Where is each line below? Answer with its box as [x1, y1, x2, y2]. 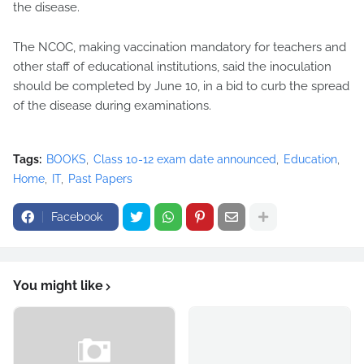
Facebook [51, 210, 102, 223]
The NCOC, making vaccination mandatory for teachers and [13, 40, 346, 54]
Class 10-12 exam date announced [93, 153, 276, 166]
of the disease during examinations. [13, 98, 211, 113]
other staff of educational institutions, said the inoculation [13, 59, 331, 74]
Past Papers [68, 172, 132, 185]
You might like [13, 278, 103, 293]
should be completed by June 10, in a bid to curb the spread [13, 79, 349, 93]
